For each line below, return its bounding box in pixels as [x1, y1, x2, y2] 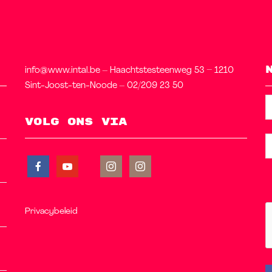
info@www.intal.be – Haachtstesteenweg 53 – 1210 [24, 66, 234, 76]
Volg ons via [24, 115, 127, 129]
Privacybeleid [24, 207, 78, 217]
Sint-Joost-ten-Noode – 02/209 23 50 [24, 81, 183, 91]
